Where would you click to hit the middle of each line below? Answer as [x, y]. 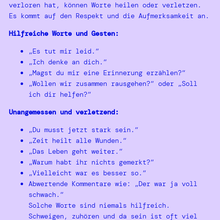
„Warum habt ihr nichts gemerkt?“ [91, 162]
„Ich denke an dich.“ [68, 62]
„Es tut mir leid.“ [64, 51]
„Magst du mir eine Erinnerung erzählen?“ [107, 72]
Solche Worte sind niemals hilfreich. [99, 205]
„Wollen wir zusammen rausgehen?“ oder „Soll [113, 83]
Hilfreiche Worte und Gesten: [64, 33]
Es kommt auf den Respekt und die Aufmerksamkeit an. [109, 15]
